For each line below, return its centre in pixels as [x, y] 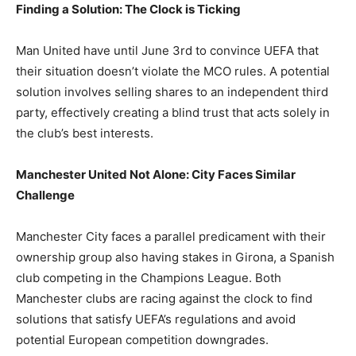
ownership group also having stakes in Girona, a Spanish [175, 257]
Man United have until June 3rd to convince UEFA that [167, 51]
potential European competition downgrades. [142, 340]
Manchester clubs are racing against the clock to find [164, 299]
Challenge [45, 195]
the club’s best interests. [85, 133]
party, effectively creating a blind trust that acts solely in [173, 113]
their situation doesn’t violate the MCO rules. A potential [173, 72]
